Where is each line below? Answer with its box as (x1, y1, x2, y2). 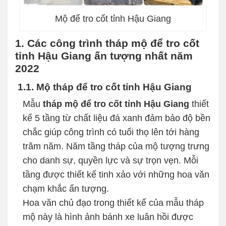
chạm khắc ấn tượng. (23, 184, 109, 194)
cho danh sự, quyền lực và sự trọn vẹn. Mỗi (23, 155, 198, 166)
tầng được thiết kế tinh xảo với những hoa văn (23, 169, 209, 180)
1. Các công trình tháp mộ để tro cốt (15, 37, 199, 49)
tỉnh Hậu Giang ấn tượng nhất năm (15, 50, 193, 62)
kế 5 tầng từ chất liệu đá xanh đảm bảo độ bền (23, 113, 210, 124)
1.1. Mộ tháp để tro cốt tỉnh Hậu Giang (18, 82, 192, 93)
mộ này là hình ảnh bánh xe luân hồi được (23, 212, 193, 222)
